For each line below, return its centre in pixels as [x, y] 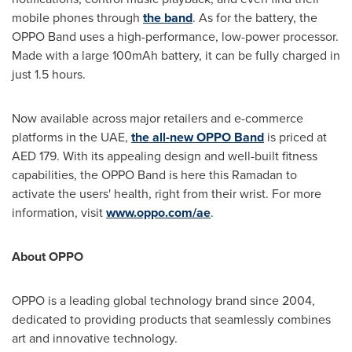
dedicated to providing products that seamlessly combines [171, 319]
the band [168, 17]
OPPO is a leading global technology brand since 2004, [163, 300]
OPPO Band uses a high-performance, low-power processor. [175, 36]
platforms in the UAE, [71, 137]
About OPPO [48, 256]
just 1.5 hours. [49, 74]
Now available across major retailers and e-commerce [158, 118]
